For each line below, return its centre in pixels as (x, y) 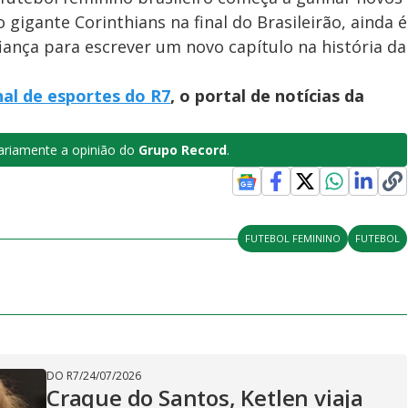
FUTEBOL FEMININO (293, 238)
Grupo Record (181, 150)
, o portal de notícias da (267, 96)
